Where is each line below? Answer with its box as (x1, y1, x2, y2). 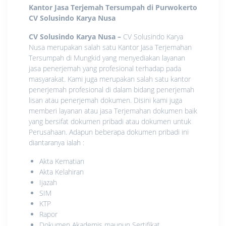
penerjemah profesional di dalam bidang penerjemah (29, 84, 194, 94)
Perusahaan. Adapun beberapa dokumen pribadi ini (29, 127, 189, 137)
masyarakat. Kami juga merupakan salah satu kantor (29, 74, 191, 84)
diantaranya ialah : (29, 137, 84, 147)
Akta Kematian (39, 156, 84, 166)
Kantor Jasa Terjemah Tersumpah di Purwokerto (29, 2, 197, 12)
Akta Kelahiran (39, 166, 84, 177)
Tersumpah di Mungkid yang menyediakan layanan (29, 52, 185, 63)
